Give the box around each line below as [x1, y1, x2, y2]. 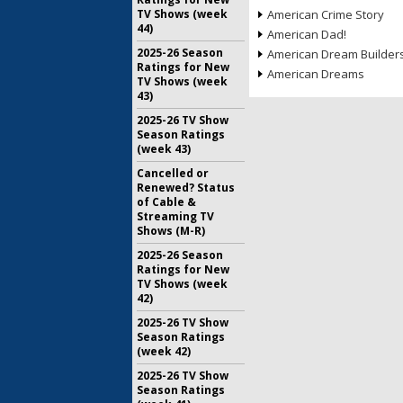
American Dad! [267, 26, 346, 42]
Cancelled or [137, 166, 209, 181]
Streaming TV [137, 209, 214, 224]
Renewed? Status [137, 180, 235, 195]
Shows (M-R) [137, 223, 205, 238]
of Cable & [137, 194, 196, 210]
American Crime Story [267, 6, 384, 22]
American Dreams [267, 66, 364, 82]
